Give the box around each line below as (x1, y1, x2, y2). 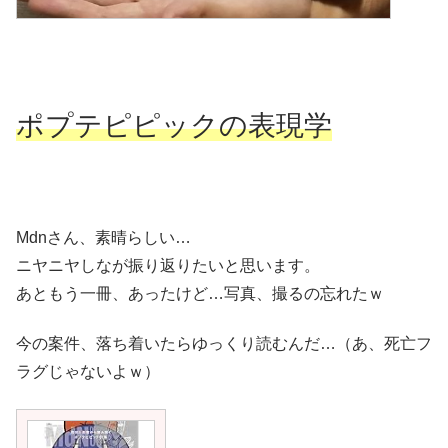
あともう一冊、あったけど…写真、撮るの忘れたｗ (16, 284, 384, 302)
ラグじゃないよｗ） (16, 363, 160, 381)
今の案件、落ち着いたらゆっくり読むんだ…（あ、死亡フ (16, 335, 432, 353)
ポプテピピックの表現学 (16, 110, 332, 142)
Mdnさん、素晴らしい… (16, 228, 191, 246)
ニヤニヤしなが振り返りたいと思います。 (16, 256, 320, 274)
